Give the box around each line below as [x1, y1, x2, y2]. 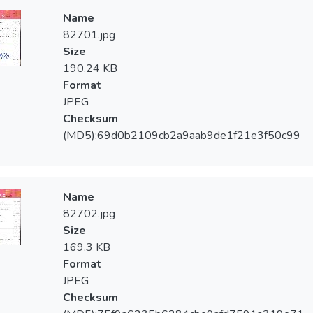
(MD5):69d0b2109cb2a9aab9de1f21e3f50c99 [62, 128, 300, 143]
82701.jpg [62, 27, 115, 43]
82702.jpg [62, 206, 115, 221]
